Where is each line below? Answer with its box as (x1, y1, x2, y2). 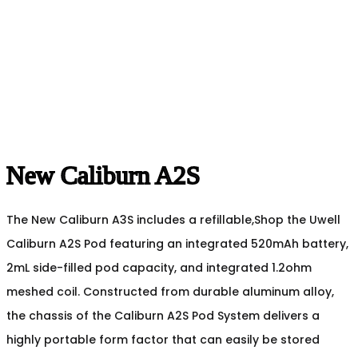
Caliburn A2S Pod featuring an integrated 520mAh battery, (6, 235, 348, 252)
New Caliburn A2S (6, 161, 201, 190)
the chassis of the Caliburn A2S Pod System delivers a (6, 307, 320, 324)
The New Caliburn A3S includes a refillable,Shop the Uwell (6, 211, 340, 228)
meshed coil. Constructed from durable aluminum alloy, (6, 283, 334, 300)
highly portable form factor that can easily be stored (6, 331, 320, 348)
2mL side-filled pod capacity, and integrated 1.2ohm (6, 259, 312, 276)
